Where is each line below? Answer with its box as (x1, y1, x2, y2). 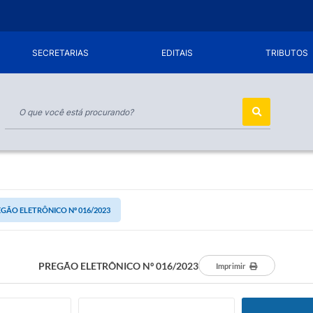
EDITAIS (161, 47, 194, 58)
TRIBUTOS (265, 47, 308, 58)
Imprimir (216, 261, 246, 270)
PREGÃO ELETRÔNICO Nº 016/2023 (38, 259, 198, 272)
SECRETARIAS (32, 47, 89, 58)
